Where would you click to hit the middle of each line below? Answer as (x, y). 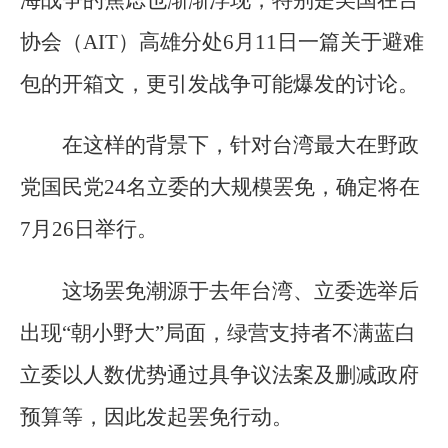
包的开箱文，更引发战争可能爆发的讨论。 (219, 84)
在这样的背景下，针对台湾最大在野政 (240, 145)
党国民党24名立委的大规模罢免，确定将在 (220, 187)
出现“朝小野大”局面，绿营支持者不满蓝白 (218, 332)
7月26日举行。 (89, 229)
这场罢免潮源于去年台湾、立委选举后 (240, 290)
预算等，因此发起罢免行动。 (156, 416)
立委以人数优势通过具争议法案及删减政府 (219, 374)
